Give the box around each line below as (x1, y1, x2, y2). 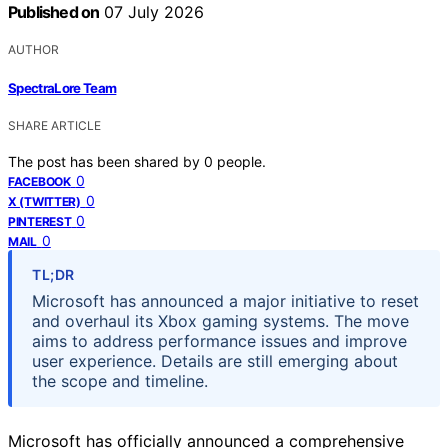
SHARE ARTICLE (8, 117, 101, 133)
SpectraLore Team (8, 79, 117, 96)
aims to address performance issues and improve (32, 330, 407, 351)
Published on (8, 2, 100, 23)
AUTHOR (8, 42, 59, 58)
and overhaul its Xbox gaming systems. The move (32, 310, 409, 331)
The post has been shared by (8, 152, 204, 170)
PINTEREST (8, 213, 72, 229)
